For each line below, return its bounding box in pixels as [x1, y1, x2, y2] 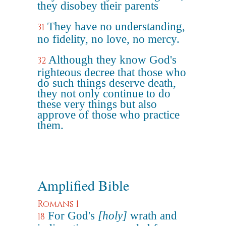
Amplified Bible [37, 176, 129, 195]
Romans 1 [37, 198, 79, 210]
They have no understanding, [47, 20, 185, 33]
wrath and [127, 209, 177, 222]
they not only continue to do [37, 87, 171, 100]
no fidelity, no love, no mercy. [37, 33, 180, 45]
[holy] [98, 209, 127, 222]
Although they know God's [48, 53, 177, 66]
